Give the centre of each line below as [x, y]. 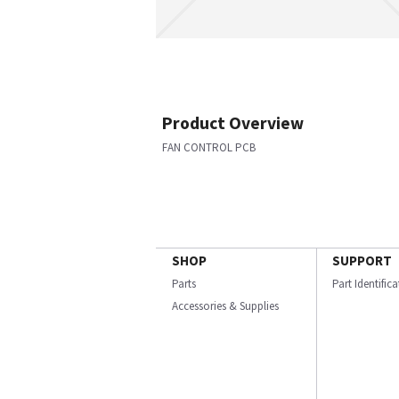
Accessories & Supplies [225, 306]
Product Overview [233, 123]
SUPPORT [362, 261]
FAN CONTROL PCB [209, 147]
